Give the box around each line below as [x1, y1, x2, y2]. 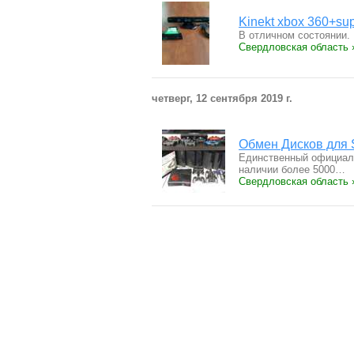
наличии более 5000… [239, 164, 345, 175]
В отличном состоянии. [239, 29, 350, 41]
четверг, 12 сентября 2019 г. [152, 92, 292, 104]
